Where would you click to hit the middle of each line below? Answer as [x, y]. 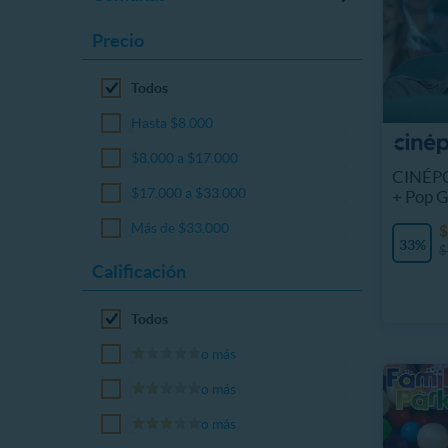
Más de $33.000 [180, 228]
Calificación [139, 271]
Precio [118, 40]
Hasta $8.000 [172, 123]
